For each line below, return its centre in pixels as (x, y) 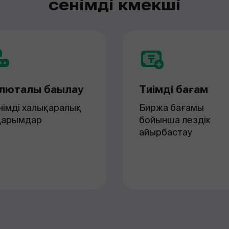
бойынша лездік (175, 120)
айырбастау (166, 132)
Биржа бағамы (171, 108)
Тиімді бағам (174, 89)
